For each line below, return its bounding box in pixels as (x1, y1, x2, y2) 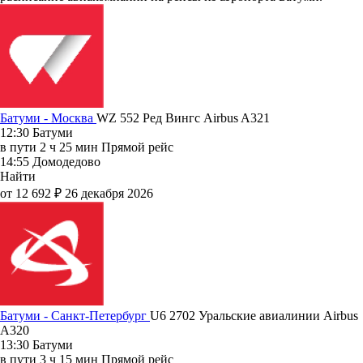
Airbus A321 (203, 110, 270, 125)
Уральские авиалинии (199, 308, 323, 322)
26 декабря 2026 (65, 186, 153, 200)
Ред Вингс (143, 110, 203, 125)
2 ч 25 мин (40, 139, 98, 154)
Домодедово (32, 154, 100, 169)
